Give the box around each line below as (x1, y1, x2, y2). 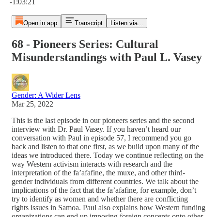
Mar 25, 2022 (12, 99, 53, 108)
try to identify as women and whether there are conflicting (12, 194, 188, 203)
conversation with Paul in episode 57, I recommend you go (12, 133, 191, 142)
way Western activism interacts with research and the (12, 159, 172, 168)
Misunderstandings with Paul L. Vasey (12, 50, 202, 63)
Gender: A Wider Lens (12, 91, 80, 99)
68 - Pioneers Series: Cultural (12, 37, 158, 50)
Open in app (23, 19, 57, 27)
